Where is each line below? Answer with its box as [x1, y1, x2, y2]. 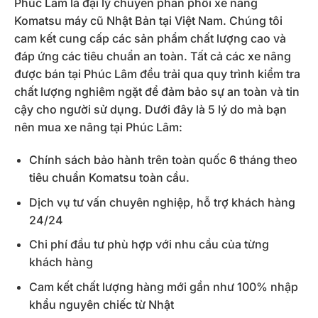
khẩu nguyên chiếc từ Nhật [28, 297, 174, 312]
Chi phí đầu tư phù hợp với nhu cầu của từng [28, 237, 269, 252]
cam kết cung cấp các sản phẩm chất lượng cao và [14, 31, 286, 46]
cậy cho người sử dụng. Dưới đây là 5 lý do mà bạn [14, 102, 287, 117]
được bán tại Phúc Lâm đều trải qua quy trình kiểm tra [14, 67, 300, 82]
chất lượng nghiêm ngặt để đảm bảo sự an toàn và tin [14, 84, 300, 99]
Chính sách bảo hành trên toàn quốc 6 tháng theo [28, 153, 297, 168]
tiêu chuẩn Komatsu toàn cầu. [28, 170, 190, 185]
